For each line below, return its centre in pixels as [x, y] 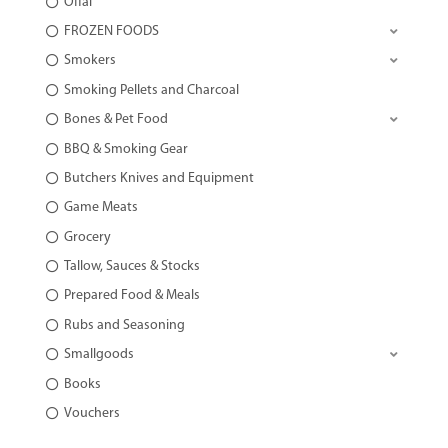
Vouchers [91, 414]
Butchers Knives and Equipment [158, 178]
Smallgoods [98, 355]
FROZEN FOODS [111, 31]
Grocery [87, 237]
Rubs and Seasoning [124, 325]
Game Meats [100, 208]
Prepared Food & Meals [131, 296]
